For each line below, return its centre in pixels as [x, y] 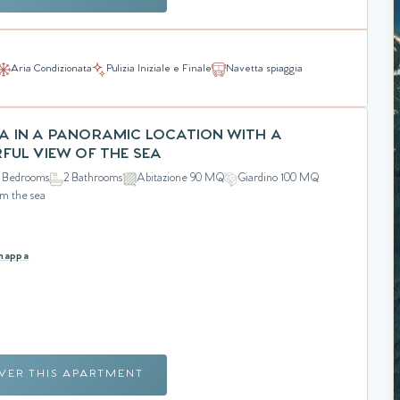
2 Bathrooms [93, 179]
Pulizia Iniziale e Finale [159, 70]
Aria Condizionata [51, 70]
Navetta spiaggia [264, 70]
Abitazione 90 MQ [181, 179]
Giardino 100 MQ [279, 179]
